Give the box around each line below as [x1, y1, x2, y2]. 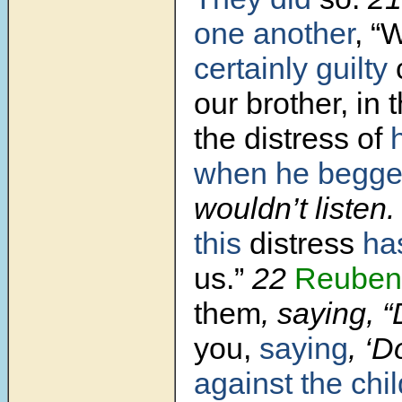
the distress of [194, 121, 390, 156]
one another [194, 16, 354, 51]
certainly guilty [194, 51, 388, 86]
